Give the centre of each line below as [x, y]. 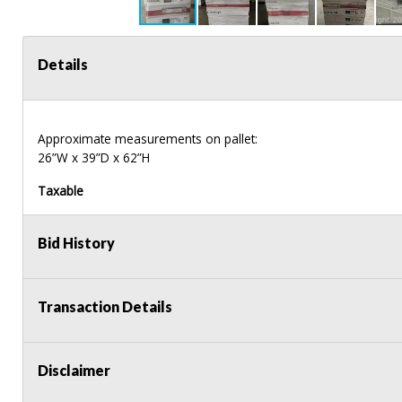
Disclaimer [74, 370]
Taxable [61, 190]
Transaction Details [105, 306]
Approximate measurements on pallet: [148, 138]
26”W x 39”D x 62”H [94, 157]
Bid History [76, 242]
